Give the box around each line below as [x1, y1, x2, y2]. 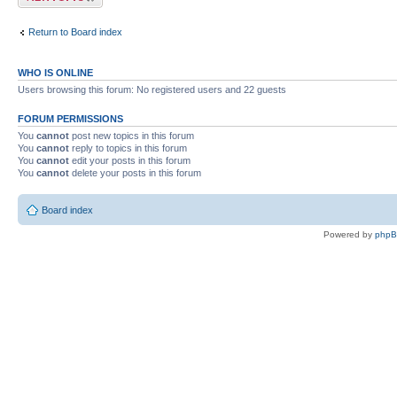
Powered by [323, 229, 375, 239]
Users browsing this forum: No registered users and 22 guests [18, 84, 286, 95]
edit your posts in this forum [69, 155, 191, 166]
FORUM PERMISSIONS [18, 113, 123, 124]
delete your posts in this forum [69, 167, 201, 178]
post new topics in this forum [69, 130, 194, 141]
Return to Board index [28, 26, 122, 37]
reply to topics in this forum [69, 143, 187, 153]
